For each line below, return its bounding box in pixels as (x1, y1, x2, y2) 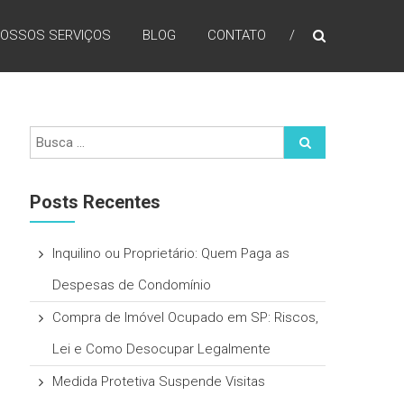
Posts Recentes (30, 191, 161, 213)
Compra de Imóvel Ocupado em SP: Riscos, (52, 309, 319, 326)
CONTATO (207, 27, 266, 43)
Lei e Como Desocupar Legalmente (52, 341, 271, 357)
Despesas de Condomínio (52, 277, 212, 293)
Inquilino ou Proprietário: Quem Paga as (52, 245, 290, 262)
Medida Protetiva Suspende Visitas (52, 373, 266, 390)
